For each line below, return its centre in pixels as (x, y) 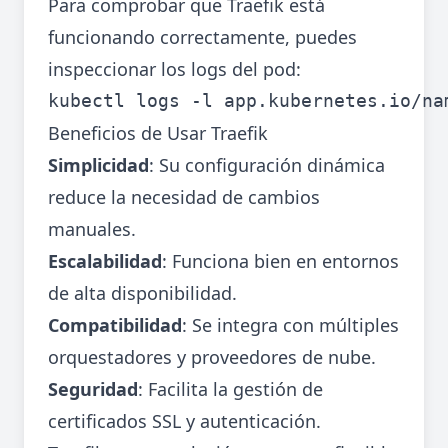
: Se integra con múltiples (290, 325)
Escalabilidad (105, 261)
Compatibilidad (115, 325)
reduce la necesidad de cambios (184, 197)
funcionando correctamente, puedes (202, 37)
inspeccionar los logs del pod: (174, 69)
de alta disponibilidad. (142, 293)
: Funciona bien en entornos (280, 261)
